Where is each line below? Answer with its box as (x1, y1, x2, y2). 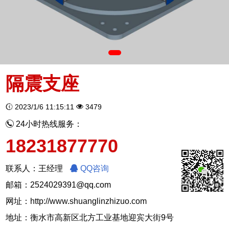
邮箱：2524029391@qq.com (6, 180, 111, 189)
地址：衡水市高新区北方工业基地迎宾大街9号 (6, 213, 174, 222)
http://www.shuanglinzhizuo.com (30, 196, 147, 205)
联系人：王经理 (6, 164, 65, 173)
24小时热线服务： (14, 119, 83, 128)
